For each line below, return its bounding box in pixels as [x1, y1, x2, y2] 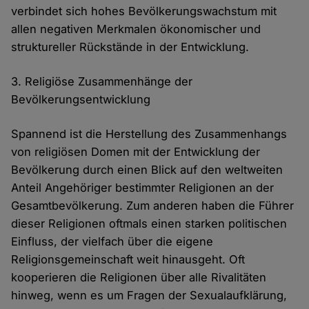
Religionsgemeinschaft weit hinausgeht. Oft [11, 252, 246, 267]
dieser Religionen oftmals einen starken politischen [11, 217, 288, 231]
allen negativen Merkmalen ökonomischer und [11, 22, 261, 37]
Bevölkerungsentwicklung [11, 92, 151, 107]
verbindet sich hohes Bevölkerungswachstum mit [11, 4, 277, 19]
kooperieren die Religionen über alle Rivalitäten [11, 270, 267, 285]
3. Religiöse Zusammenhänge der [11, 74, 193, 89]
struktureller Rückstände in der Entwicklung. [11, 40, 250, 54]
